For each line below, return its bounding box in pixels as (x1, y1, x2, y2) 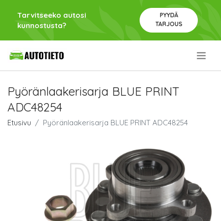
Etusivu (7, 118, 31, 128)
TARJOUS (155, 20, 183, 28)
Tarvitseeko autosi (17, 10, 86, 20)
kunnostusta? (17, 21, 66, 30)
